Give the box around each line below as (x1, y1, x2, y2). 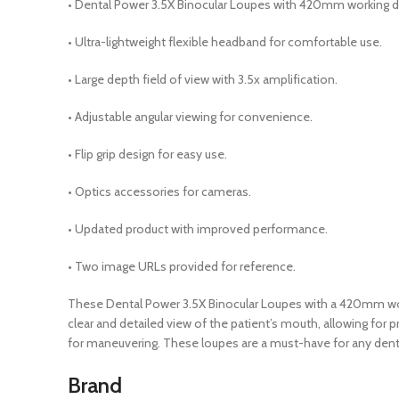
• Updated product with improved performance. (68, 221, 328, 237)
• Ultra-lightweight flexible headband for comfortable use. (68, 34, 382, 50)
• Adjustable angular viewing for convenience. (68, 109, 313, 125)
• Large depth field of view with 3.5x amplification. (68, 71, 338, 87)
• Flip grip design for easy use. (68, 146, 227, 162)
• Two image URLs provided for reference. (68, 258, 296, 274)
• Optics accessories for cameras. (68, 183, 251, 199)
